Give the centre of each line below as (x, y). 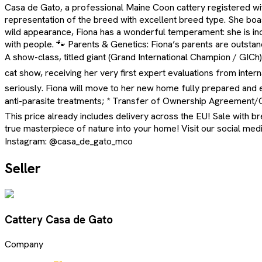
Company (24, 244)
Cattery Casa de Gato (59, 219)
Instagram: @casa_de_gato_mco (69, 142)
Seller (23, 168)
